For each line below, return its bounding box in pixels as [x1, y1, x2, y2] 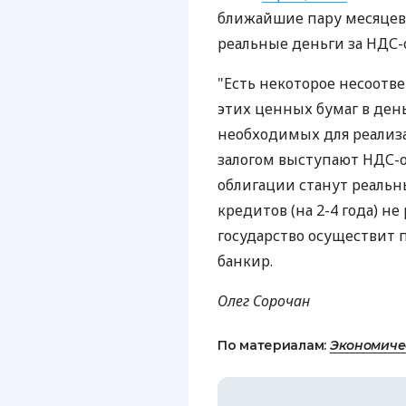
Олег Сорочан [217, 291, 310, 311]
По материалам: [217, 337, 330, 353]
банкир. [217, 251, 273, 271]
